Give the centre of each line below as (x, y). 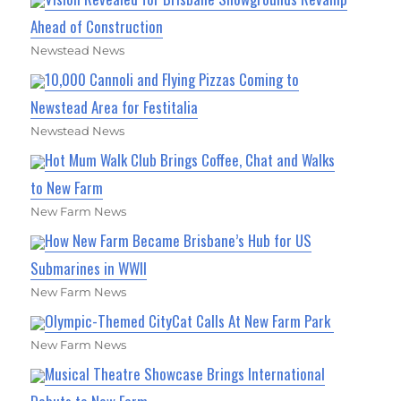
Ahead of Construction (97, 26)
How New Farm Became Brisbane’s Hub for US (179, 240)
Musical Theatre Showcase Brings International (185, 373)
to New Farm (67, 187)
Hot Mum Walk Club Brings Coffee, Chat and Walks (190, 159)
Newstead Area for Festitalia (115, 107)
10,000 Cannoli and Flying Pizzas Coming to (172, 79)
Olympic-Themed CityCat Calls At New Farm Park (190, 320)
